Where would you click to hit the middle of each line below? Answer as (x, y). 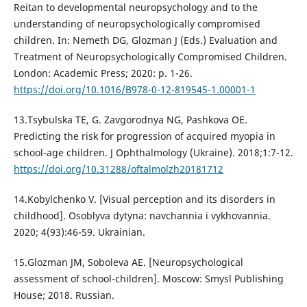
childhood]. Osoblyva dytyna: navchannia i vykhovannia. (142, 216)
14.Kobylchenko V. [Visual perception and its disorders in (144, 199)
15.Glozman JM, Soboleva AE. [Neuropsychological (128, 262)
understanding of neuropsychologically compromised (137, 24)
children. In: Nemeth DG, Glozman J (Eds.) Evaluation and (145, 40)
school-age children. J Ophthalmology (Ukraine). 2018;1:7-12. (153, 153)
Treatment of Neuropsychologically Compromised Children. (150, 57)
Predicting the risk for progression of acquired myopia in (144, 136)
